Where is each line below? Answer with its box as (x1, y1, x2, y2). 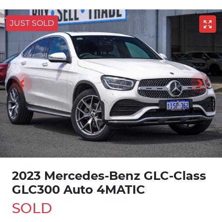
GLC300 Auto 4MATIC (12, 184, 145, 196)
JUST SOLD (10, 19, 54, 27)
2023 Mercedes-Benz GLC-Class (12, 170, 206, 182)
